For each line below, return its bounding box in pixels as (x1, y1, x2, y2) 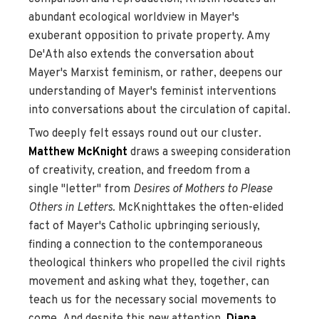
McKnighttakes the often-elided (115, 200, 283, 215)
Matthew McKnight (28, 145, 130, 159)
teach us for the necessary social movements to (28, 293, 276, 308)
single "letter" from (28, 182, 133, 197)
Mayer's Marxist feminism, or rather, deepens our (28, 66, 283, 80)
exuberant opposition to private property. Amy (28, 28, 270, 43)
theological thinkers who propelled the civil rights (28, 256, 286, 271)
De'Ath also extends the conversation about (28, 47, 254, 62)
